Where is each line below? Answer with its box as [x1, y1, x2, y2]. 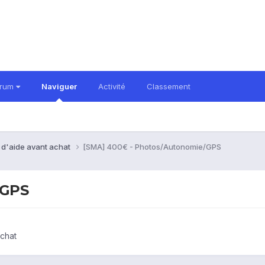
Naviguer [41, 82, 77, 91]
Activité [98, 82, 125, 91]
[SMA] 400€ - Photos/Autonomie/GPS [83, 141, 221, 151]
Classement [147, 82, 190, 91]
